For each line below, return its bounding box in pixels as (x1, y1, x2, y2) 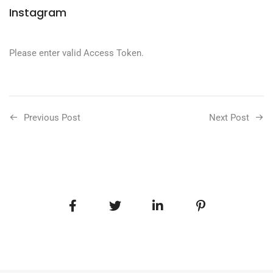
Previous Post (24, 112, 80, 123)
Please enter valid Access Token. (9, 47, 144, 58)
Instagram (9, 4, 66, 20)
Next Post (209, 112, 249, 123)
